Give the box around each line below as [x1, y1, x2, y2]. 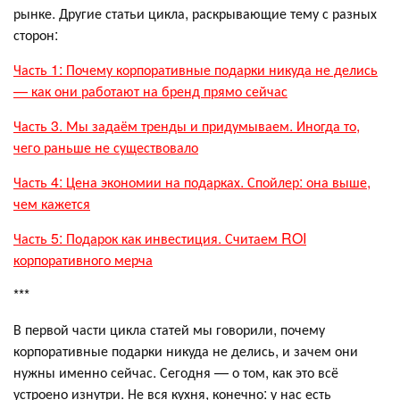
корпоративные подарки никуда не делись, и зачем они [13, 339, 358, 361]
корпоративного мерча [13, 248, 153, 270]
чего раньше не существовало [13, 136, 198, 157]
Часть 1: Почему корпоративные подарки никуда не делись [13, 58, 378, 79]
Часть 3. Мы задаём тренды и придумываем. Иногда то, [13, 114, 360, 136]
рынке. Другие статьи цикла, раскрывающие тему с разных [13, 2, 377, 23]
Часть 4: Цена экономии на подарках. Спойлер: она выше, [13, 171, 371, 192]
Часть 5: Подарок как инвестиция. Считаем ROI [13, 227, 306, 248]
